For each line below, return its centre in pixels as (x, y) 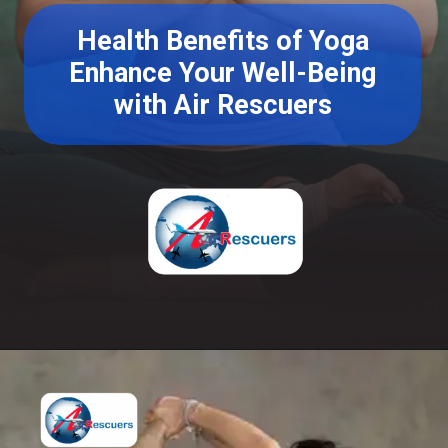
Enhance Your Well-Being (223, 73)
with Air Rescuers (222, 105)
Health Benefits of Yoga (222, 41)
